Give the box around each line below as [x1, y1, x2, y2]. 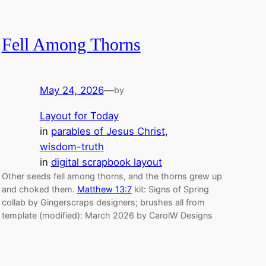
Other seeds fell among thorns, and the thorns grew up [1, 170, 222, 181]
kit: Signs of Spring [131, 183, 209, 194]
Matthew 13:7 [77, 183, 132, 194]
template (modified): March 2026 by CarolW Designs [1, 210, 213, 220]
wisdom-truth [39, 140, 104, 153]
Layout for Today [39, 109, 119, 122]
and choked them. [1, 183, 77, 194]
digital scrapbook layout [50, 156, 162, 168]
